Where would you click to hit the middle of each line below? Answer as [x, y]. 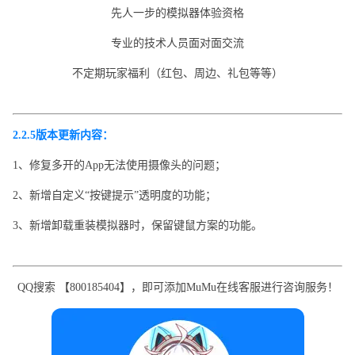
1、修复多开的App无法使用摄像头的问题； [119, 165]
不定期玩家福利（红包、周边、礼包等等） [177, 73]
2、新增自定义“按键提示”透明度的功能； [114, 195]
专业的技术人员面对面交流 [177, 43]
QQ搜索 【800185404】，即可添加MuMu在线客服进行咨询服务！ [177, 287]
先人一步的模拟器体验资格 [177, 13]
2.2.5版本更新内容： [63, 135]
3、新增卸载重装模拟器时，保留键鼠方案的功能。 [137, 225]
